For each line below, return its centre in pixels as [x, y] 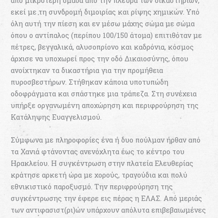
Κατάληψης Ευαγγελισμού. [56, 117]
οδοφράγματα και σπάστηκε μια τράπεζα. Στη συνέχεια [104, 93]
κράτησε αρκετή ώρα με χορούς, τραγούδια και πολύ [99, 175]
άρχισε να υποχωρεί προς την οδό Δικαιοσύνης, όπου [100, 58]
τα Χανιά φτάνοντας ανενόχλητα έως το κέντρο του [98, 152]
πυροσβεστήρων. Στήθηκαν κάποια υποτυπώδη [90, 82]
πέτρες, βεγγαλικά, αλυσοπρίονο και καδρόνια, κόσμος [102, 47]
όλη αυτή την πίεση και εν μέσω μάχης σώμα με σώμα [103, 23]
